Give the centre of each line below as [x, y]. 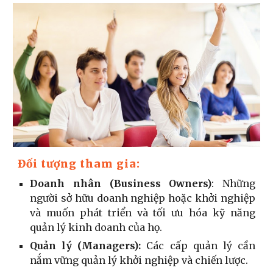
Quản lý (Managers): [86, 245]
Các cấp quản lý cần [198, 245]
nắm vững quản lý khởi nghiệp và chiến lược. [139, 260]
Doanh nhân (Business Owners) [121, 183]
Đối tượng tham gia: [79, 164]
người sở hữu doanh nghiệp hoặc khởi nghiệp [143, 198]
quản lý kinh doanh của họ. [96, 227]
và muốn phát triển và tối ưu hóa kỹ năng [143, 212]
